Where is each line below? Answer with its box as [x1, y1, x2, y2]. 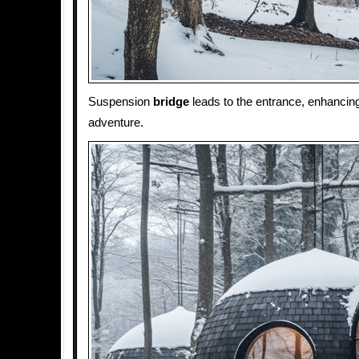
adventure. [88, 116, 143, 129]
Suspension [88, 95, 153, 108]
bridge [153, 95, 189, 108]
